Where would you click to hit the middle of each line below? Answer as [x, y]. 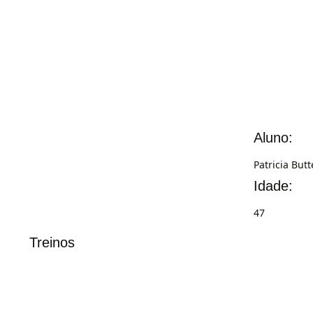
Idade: [273, 186]
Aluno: [273, 138]
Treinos [52, 242]
